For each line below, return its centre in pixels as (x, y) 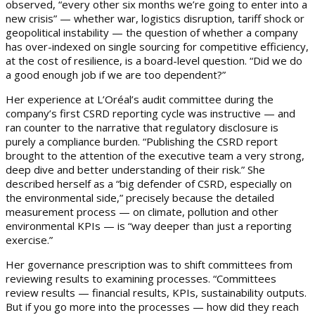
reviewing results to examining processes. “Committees (141, 279)
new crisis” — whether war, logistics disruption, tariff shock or (155, 19)
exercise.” (29, 240)
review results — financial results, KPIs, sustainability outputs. (156, 293)
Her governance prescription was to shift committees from (149, 265)
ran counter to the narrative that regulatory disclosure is (142, 128)
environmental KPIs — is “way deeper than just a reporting (149, 226)
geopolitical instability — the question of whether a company (152, 33)
